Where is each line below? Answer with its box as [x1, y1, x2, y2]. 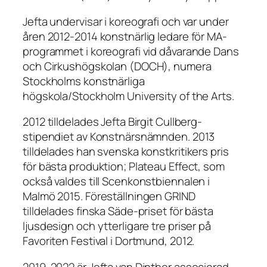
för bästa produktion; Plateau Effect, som [23, 159, 225, 175]
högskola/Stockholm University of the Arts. [23, 88, 234, 104]
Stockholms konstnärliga [23, 73, 145, 89]
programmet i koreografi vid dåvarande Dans [23, 43, 239, 59]
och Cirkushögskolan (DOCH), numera [23, 58, 212, 74]
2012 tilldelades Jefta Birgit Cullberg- [23, 114, 203, 130]
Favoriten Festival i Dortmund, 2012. [23, 233, 195, 249]
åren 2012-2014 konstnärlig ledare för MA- [23, 28, 227, 44]
